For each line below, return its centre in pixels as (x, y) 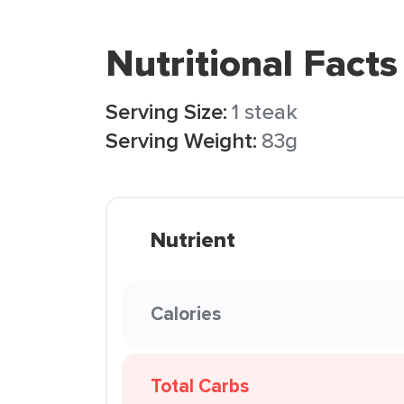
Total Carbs (200, 386)
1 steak (265, 111)
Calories (186, 313)
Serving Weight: (181, 140)
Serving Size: (166, 111)
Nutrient (193, 240)
